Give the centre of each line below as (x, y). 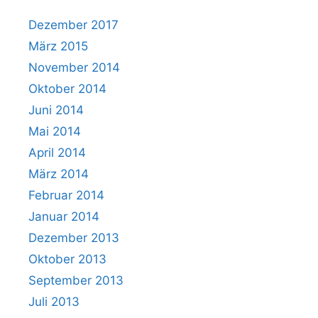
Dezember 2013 (74, 237)
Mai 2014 (55, 131)
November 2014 (74, 67)
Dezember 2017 (73, 24)
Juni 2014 (56, 110)
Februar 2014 (66, 195)
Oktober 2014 (67, 88)
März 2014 (59, 174)
